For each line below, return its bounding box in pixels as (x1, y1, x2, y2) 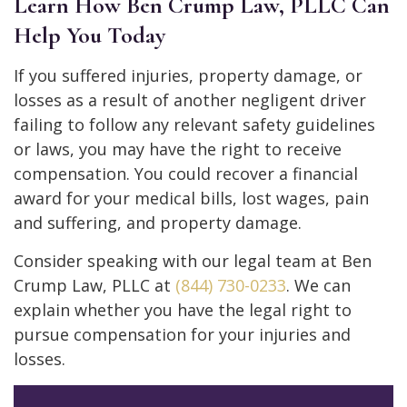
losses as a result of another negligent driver (14, 88, 366, 111)
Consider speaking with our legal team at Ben (14, 249, 372, 272)
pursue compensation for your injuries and (14, 323, 351, 345)
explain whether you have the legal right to (14, 298, 352, 321)
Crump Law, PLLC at (14, 273, 175, 296)
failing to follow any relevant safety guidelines (14, 113, 375, 135)
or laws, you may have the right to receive (14, 137, 342, 160)
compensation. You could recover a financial (14, 162, 358, 184)
